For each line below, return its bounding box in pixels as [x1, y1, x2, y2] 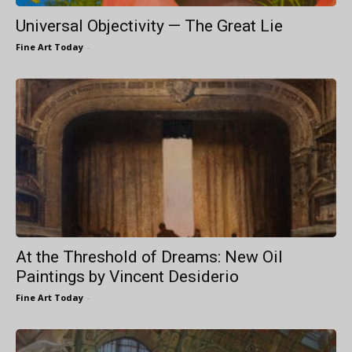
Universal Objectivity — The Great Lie [16, 16, 283, 36]
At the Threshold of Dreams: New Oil [16, 247, 283, 266]
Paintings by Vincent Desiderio [16, 266, 239, 286]
